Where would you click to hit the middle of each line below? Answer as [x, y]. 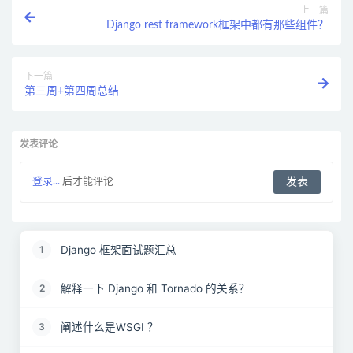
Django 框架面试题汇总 [119, 249]
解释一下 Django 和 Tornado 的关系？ [155, 288]
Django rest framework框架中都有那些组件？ [217, 25]
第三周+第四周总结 [72, 91]
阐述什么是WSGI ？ [110, 327]
